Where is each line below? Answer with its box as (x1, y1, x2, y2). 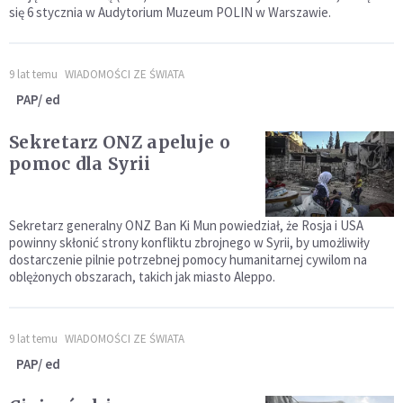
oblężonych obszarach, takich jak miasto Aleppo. (9, 267, 275, 285)
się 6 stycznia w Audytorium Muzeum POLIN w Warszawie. (9, 3, 331, 21)
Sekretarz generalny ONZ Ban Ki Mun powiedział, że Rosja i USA (9, 216, 363, 234)
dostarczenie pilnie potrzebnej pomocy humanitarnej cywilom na (9, 250, 367, 268)
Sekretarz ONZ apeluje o (9, 130, 230, 153)
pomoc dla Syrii (9, 152, 151, 175)
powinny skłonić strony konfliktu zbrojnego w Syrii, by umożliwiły (9, 233, 370, 251)
